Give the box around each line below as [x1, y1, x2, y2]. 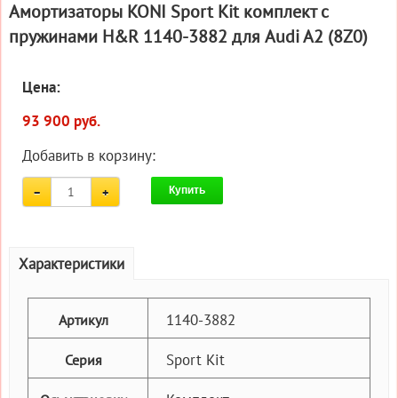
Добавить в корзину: [22, 145, 155, 165]
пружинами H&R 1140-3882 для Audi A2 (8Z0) [9, 24, 368, 48]
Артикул [59, 310, 108, 329]
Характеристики [19, 253, 124, 274]
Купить [169, 183, 205, 196]
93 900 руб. [22, 112, 100, 131]
